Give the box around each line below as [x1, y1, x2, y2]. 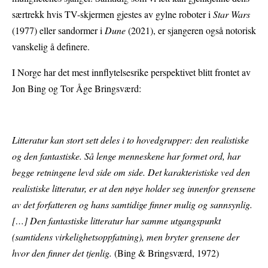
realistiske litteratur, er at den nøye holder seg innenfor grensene [12, 182, 255, 195]
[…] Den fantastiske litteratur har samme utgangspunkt [12, 214, 221, 227]
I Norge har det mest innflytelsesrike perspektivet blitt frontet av [12, 66, 251, 79]
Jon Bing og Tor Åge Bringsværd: [12, 82, 141, 95]
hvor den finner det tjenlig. [12, 246, 114, 260]
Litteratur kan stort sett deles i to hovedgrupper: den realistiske [12, 133, 249, 147]
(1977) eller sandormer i [12, 24, 105, 37]
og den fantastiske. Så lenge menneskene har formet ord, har [12, 150, 240, 163]
